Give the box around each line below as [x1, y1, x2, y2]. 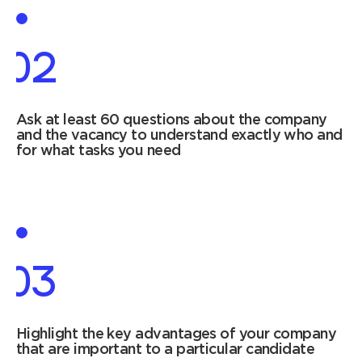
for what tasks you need [16, 145, 181, 158]
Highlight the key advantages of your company [16, 328, 337, 342]
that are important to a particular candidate [16, 343, 315, 357]
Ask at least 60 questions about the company [16, 114, 327, 128]
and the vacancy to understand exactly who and [16, 129, 343, 143]
